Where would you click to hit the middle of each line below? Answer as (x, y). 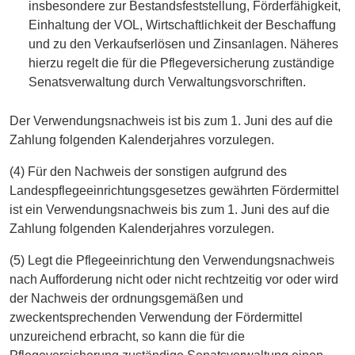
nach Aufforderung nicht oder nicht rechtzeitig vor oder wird (174, 279)
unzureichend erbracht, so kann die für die (127, 336)
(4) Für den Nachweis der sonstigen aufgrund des (148, 171)
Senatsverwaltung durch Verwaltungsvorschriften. (167, 82)
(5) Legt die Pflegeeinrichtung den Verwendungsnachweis (172, 260)
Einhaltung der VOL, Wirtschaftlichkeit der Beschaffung (182, 25)
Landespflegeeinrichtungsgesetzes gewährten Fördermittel (174, 190)
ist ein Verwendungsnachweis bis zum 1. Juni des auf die (170, 209)
